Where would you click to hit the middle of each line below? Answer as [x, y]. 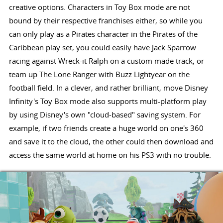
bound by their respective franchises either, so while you [106, 20]
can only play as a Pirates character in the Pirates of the [103, 34]
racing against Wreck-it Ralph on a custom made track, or [106, 60]
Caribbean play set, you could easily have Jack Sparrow [102, 47]
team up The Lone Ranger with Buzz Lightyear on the [99, 74]
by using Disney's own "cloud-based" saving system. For [105, 114]
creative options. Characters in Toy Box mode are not [99, 7]
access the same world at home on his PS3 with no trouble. [110, 155]
